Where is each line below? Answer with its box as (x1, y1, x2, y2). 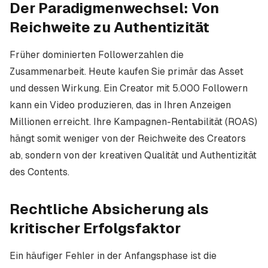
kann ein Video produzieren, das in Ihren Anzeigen (10, 99, 231, 111)
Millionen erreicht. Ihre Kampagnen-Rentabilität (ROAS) (10, 116, 257, 127)
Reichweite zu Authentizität (10, 19, 209, 35)
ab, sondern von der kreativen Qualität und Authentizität (10, 150, 257, 161)
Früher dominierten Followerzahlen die (10, 49, 184, 60)
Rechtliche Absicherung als (10, 201, 209, 217)
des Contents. (10, 166, 69, 178)
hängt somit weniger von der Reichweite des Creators (10, 133, 246, 144)
